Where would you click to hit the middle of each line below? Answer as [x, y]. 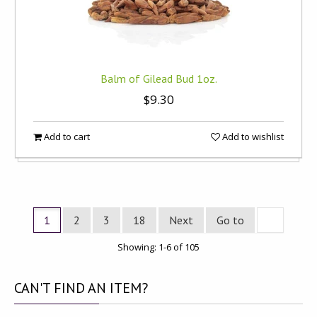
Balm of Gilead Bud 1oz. [158, 79]
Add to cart [66, 137]
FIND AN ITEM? [99, 288]
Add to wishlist [252, 137]
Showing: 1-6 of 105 [158, 247]
